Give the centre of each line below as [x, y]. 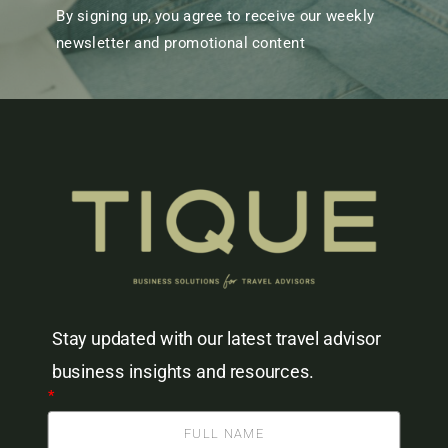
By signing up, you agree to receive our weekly [215, 16]
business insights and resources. [182, 372]
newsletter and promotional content [181, 42]
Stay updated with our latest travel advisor [216, 339]
